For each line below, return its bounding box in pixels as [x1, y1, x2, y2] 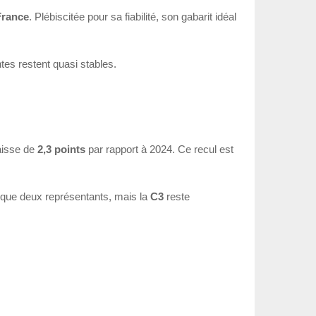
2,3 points [37, 142, 85, 155]
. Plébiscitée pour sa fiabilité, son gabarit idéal [29, 11, 236, 23]
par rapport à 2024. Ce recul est [85, 142, 233, 155]
